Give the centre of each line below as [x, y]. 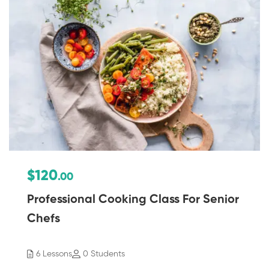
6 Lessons [54, 254]
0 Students [104, 254]
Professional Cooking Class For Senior [133, 200]
